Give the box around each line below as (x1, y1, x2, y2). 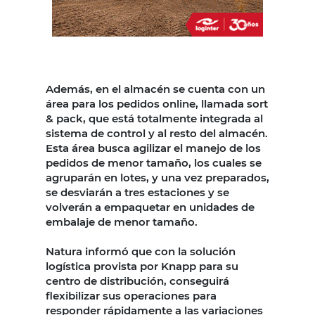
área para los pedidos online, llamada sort (46, 96, 268, 110)
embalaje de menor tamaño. (46, 214, 200, 229)
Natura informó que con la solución (46, 244, 236, 258)
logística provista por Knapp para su (46, 259, 238, 273)
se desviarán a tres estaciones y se (46, 185, 229, 199)
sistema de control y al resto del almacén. (46, 126, 268, 140)
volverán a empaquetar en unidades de (46, 200, 255, 214)
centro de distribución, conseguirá (46, 274, 229, 288)
